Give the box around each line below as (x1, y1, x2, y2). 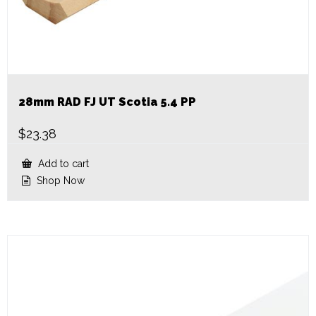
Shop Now (34, 174, 85, 186)
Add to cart (35, 157, 89, 169)
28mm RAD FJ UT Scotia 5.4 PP (18, 95, 196, 109)
